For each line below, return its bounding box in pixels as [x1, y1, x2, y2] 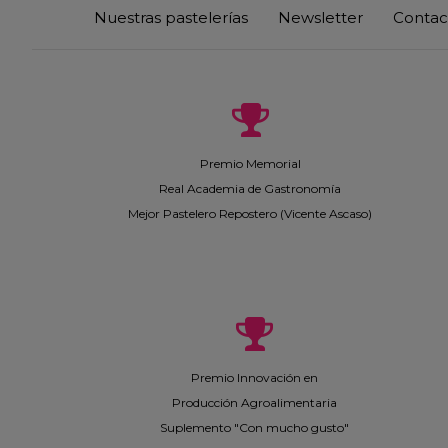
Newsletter [278, 8, 363, 27]
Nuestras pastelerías [94, 8, 248, 27]
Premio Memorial [199, 156, 301, 171]
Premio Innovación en [190, 370, 318, 385]
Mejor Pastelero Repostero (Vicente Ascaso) [128, 206, 372, 221]
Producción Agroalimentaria [171, 395, 337, 410]
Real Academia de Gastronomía [159, 181, 341, 196]
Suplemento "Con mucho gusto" [159, 420, 349, 435]
